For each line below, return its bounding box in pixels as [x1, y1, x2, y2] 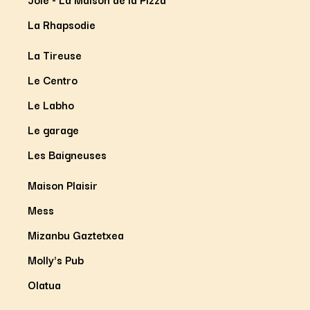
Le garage [28, 120, 79, 138]
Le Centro [28, 71, 77, 88]
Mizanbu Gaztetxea [28, 226, 124, 243]
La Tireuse [28, 46, 82, 63]
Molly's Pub [28, 250, 84, 268]
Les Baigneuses [28, 145, 107, 163]
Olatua [28, 275, 61, 293]
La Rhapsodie [28, 15, 95, 33]
